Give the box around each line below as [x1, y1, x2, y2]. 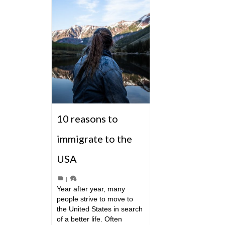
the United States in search [57, 205, 143, 213]
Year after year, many [57, 185, 125, 193]
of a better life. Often [57, 215, 122, 223]
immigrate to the [57, 133, 132, 145]
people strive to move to [57, 195, 133, 203]
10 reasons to [57, 113, 118, 125]
